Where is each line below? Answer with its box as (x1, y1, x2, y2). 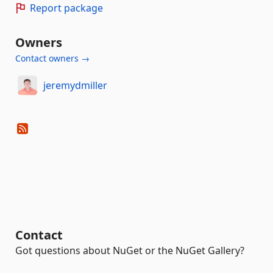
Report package (30, 1, 103, 15)
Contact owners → (15, 52, 90, 64)
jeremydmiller (43, 78, 107, 92)
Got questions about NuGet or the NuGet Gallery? (15, 244, 244, 257)
